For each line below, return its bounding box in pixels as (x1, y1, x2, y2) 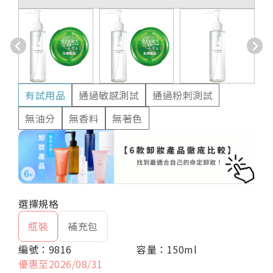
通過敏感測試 (79, 87, 139, 102)
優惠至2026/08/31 (18, 256, 103, 271)
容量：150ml (136, 241, 197, 257)
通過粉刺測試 (152, 87, 213, 102)
